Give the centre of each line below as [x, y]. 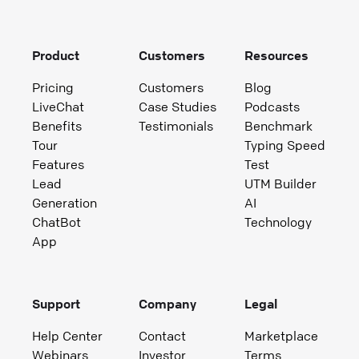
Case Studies [177, 106]
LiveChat [58, 106]
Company [167, 303]
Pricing [53, 87]
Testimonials [175, 125]
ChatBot [56, 222]
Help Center [67, 335]
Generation [65, 202]
